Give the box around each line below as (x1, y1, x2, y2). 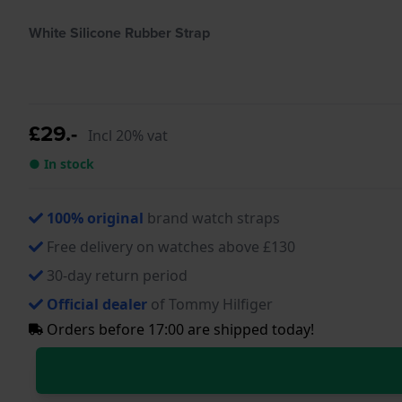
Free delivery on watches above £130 (47, 236, 295, 257)
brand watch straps (144, 207, 280, 228)
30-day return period (47, 265, 188, 285)
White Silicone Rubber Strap (29, 22, 210, 43)
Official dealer (47, 293, 147, 314)
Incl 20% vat (88, 125, 168, 145)
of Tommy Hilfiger (147, 293, 273, 314)
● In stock (29, 154, 94, 172)
